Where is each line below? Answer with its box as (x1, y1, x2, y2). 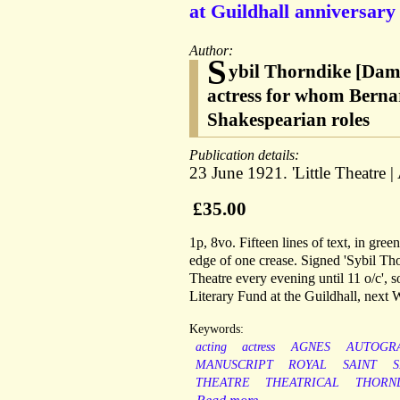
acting (195, 340, 227, 354)
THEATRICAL (265, 376, 340, 390)
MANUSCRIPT (195, 358, 273, 372)
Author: (189, 43, 237, 59)
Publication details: (189, 147, 303, 163)
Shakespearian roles (207, 109, 370, 131)
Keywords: (189, 322, 244, 337)
